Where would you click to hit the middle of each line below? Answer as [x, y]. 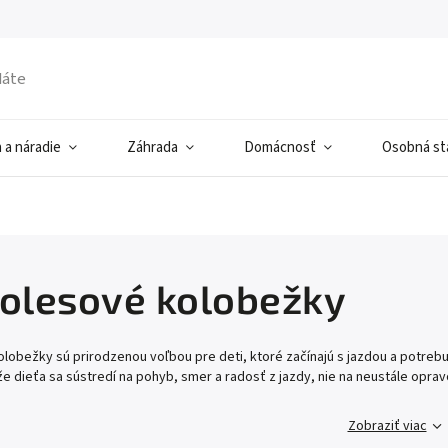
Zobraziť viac [387, 426]
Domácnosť [280, 147]
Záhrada [152, 147]
